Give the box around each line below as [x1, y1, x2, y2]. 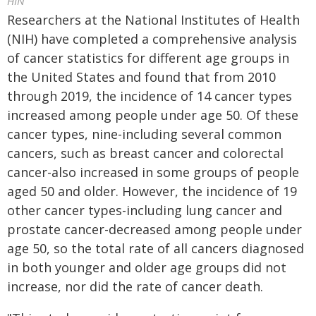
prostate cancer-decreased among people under [7, 221, 302, 238]
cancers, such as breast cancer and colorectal [7, 145, 284, 162]
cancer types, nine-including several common [7, 126, 281, 142]
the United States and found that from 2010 [7, 68, 276, 85]
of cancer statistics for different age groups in [7, 49, 289, 66]
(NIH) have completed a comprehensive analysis [7, 30, 297, 47]
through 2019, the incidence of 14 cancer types [7, 87, 292, 104]
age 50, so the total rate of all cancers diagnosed [7, 240, 304, 257]
